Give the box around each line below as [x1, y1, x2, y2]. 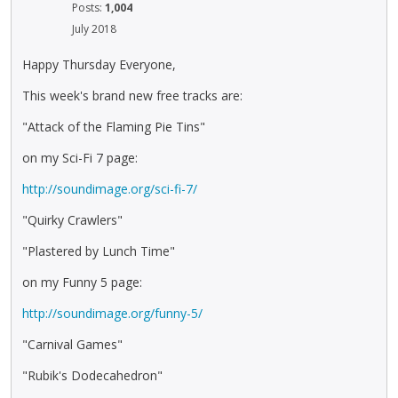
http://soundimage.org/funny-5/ [22, 305, 203, 322]
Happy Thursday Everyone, [22, 56, 176, 73]
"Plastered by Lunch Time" [22, 243, 175, 259]
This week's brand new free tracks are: [22, 87, 243, 104]
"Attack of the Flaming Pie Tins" [22, 118, 205, 135]
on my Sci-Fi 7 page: [22, 149, 138, 166]
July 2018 [72, 20, 116, 36]
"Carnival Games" [22, 336, 123, 353]
